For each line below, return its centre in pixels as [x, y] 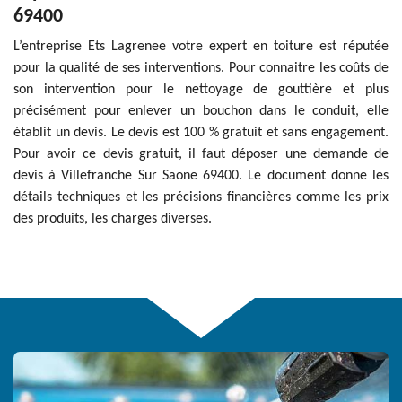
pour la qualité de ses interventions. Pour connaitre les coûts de [201, 69]
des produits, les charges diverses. [113, 219]
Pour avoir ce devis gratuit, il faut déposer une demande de [201, 155]
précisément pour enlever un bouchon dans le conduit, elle [201, 112]
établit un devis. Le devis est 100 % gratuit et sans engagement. [201, 133]
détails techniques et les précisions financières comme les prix [201, 198]
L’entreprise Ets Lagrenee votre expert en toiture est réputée [201, 47]
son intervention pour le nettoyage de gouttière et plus [201, 90]
